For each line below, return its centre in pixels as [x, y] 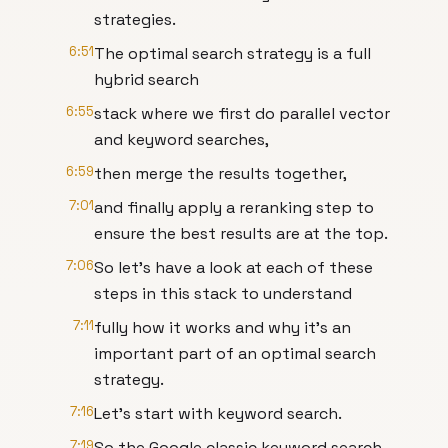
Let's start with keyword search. [218, 413]
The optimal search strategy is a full [232, 53]
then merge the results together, [220, 173]
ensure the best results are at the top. [241, 233]
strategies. [135, 19]
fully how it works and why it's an [222, 327]
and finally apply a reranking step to [234, 207]
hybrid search [146, 79]
